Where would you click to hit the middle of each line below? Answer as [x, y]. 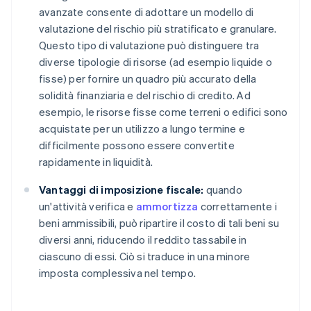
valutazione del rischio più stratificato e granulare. [158, 29]
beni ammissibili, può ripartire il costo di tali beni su [159, 223]
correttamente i [237, 207]
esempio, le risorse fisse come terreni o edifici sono [163, 112]
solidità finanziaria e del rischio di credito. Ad [145, 95]
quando [223, 190]
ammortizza [167, 207]
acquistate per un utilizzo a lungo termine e [142, 129]
